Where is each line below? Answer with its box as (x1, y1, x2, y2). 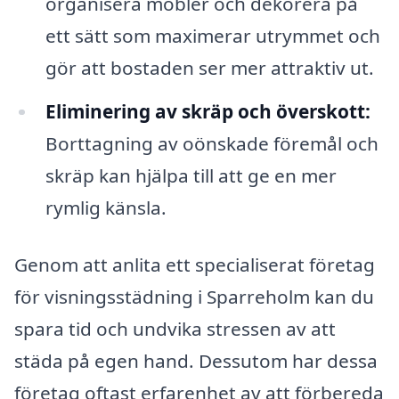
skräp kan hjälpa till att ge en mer (45, 163, 337, 189)
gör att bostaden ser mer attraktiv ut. (45, 54, 374, 80)
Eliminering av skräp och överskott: (45, 99, 370, 125)
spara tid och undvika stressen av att (14, 316, 336, 342)
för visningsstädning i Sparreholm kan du (14, 284, 374, 310)
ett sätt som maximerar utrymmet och (45, 22, 380, 48)
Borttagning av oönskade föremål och (45, 131, 379, 157)
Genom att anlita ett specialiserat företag (14, 252, 375, 278)
